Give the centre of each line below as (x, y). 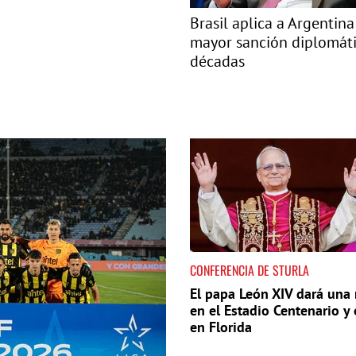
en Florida (221, 327)
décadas (217, 61)
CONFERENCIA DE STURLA (250, 271)
